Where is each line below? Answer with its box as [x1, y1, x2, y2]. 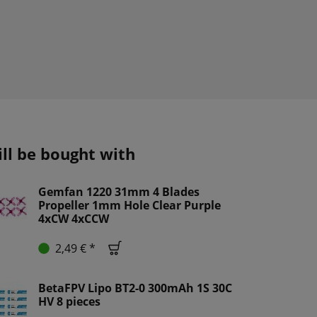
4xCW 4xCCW [38, 211, 109, 227]
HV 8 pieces [38, 294, 100, 310]
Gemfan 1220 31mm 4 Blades [38, 184, 200, 200]
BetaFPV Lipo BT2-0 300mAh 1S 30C [38, 280, 232, 296]
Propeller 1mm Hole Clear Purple [38, 197, 221, 214]
